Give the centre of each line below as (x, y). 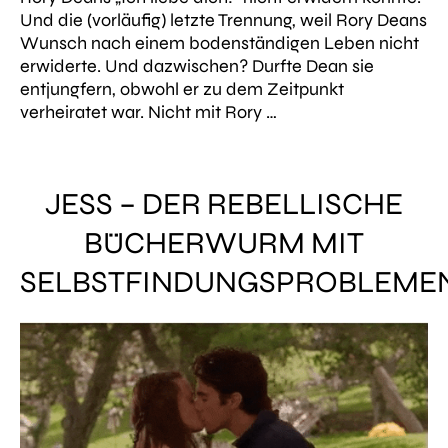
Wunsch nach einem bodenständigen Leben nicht (219, 43)
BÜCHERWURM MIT (224, 243)
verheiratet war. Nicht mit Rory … (148, 112)
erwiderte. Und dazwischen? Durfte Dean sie (197, 66)
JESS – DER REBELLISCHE (224, 204)
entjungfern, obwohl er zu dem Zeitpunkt (182, 89)
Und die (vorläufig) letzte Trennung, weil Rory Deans (223, 20)
